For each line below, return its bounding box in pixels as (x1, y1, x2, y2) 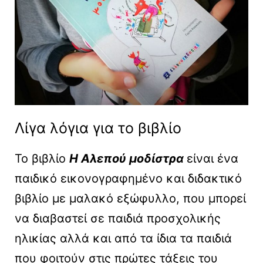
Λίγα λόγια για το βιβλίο (15, 119, 181, 137)
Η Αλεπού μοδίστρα (69, 151, 184, 166)
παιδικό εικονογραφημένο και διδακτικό (15, 171, 242, 186)
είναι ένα (187, 151, 238, 166)
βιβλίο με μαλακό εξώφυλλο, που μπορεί (15, 191, 246, 206)
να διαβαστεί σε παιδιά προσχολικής (15, 211, 221, 226)
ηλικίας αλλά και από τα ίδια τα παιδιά (15, 231, 232, 246)
